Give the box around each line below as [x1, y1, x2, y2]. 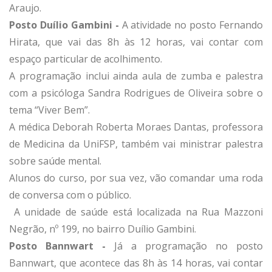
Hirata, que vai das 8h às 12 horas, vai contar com [9, 35, 263, 49]
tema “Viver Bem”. [9, 103, 92, 117]
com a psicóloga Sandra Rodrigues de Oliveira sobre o [9, 86, 263, 100]
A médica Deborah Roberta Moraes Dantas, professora [9, 120, 263, 134]
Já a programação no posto [114, 239, 263, 253]
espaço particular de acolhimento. [9, 52, 165, 66]
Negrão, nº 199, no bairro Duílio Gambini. [9, 222, 199, 236]
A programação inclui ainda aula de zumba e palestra [9, 69, 263, 83]
